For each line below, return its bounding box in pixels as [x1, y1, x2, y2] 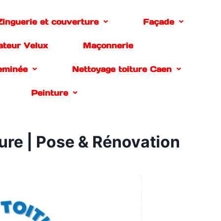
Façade [143, 17, 175, 27]
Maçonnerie [82, 40, 133, 50]
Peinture [31, 88, 68, 98]
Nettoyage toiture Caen [72, 64, 172, 74]
